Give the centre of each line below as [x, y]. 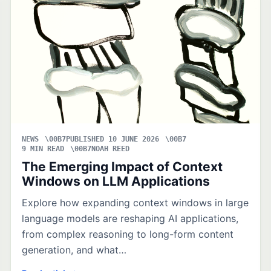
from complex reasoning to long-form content [128, 234]
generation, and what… [74, 250]
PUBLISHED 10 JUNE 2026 [113, 139]
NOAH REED [111, 149]
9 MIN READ [43, 149]
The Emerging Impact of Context [122, 166]
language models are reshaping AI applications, [130, 218]
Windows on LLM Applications [116, 181]
